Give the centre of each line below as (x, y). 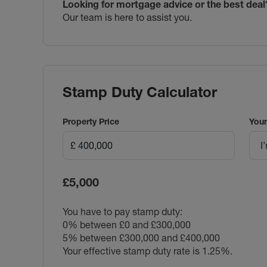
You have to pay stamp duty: (122, 211)
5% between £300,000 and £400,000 (141, 237)
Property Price (91, 121)
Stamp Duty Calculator (140, 92)
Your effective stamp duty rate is (132, 251)
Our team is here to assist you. (127, 17)
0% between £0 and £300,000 (127, 224)
